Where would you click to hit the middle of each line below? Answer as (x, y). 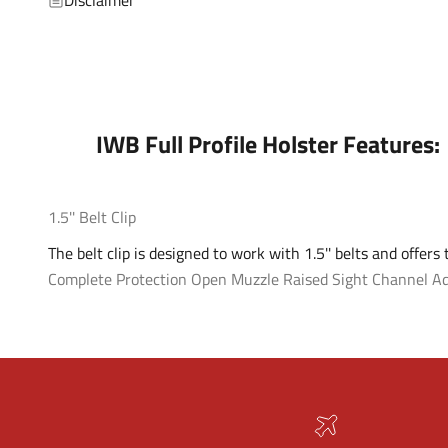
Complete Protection (117, 278)
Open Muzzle (235, 278)
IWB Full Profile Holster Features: (268, 143)
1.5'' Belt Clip (92, 216)
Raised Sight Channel (355, 278)
